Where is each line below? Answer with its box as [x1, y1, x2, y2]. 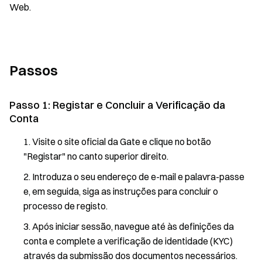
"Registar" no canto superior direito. [23, 150, 168, 162]
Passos [9, 61, 58, 79]
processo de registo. [23, 200, 108, 212]
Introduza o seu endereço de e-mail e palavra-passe [32, 171, 244, 182]
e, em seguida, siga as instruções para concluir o [23, 185, 218, 197]
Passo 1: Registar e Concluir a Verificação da [9, 98, 225, 112]
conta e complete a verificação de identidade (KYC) [23, 235, 233, 247]
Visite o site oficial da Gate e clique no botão [32, 136, 211, 147]
